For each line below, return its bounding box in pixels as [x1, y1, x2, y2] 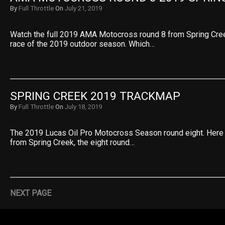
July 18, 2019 [65, 103, 102, 110]
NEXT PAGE [10, 188, 51, 198]
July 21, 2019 [65, 5, 102, 12]
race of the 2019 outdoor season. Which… [10, 39, 155, 49]
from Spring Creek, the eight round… [10, 138, 135, 147]
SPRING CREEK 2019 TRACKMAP [10, 89, 180, 103]
